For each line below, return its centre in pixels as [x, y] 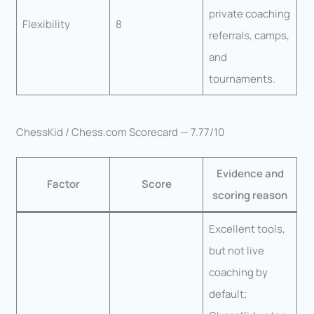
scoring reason [250, 196]
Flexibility [46, 24]
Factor [63, 184]
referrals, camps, [249, 35]
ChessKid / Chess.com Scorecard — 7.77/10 [121, 132]
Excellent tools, [247, 229]
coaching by [238, 273]
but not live [236, 251]
